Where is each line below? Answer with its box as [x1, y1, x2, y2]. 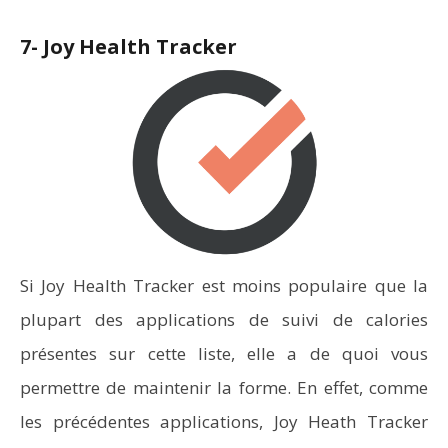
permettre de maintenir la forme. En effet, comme [20, 376, 428, 399]
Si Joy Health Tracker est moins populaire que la [20, 274, 428, 297]
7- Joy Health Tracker [20, 33, 237, 60]
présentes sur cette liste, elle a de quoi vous [20, 342, 428, 365]
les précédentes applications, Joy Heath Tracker [20, 410, 428, 433]
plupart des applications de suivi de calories [20, 308, 428, 331]
